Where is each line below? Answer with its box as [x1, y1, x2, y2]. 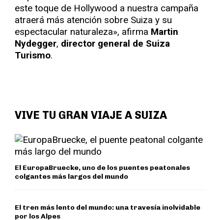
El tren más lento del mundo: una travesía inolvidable [15, 203, 200, 212]
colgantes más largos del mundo [15, 172, 128, 181]
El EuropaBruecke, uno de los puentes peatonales [15, 164, 190, 172]
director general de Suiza [58, 38, 170, 49]
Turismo [15, 50, 51, 61]
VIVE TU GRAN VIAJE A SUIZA [15, 109, 167, 122]
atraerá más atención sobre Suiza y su [15, 14, 172, 26]
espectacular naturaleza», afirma [15, 26, 151, 37]
